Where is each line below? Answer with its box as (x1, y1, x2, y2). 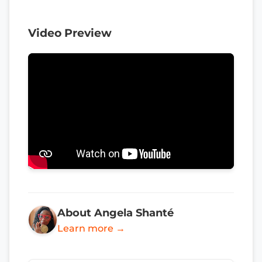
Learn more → (57, 222, 125, 234)
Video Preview (28, 26, 112, 40)
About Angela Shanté (57, 206, 174, 219)
